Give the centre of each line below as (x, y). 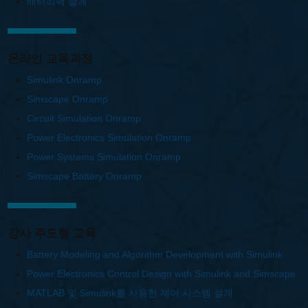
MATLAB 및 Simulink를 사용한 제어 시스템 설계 (130, 293)
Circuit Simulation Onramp (84, 118)
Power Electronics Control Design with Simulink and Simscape (161, 274)
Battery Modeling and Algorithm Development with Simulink (154, 255)
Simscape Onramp (67, 99)
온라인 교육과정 (50, 58)
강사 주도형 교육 (52, 233)
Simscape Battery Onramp (84, 176)
